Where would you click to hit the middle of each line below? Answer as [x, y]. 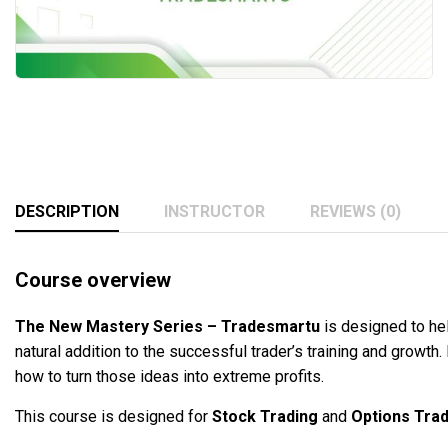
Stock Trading [265, 416]
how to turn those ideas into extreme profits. [169, 376]
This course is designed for [111, 416]
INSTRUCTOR [214, 211]
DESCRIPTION [67, 211]
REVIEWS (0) [355, 211]
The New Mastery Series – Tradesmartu [169, 326]
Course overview [93, 279]
